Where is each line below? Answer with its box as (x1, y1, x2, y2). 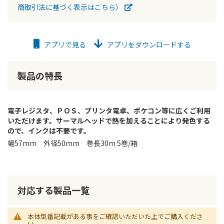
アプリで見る (42, 39, 86, 49)
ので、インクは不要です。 (7, 125, 90, 135)
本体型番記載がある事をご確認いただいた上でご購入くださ (27, 211, 203, 221)
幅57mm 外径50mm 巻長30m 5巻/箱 (7, 138, 137, 148)
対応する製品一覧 (17, 183, 89, 196)
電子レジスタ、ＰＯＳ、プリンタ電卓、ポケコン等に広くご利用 (7, 105, 210, 115)
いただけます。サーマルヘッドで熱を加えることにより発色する (7, 115, 210, 125)
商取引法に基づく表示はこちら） (17, 2, 122, 12)
